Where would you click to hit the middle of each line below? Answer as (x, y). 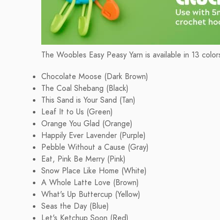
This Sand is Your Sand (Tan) (88, 100)
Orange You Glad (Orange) (87, 124)
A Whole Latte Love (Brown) (90, 183)
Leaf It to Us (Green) (77, 112)
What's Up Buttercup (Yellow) (91, 194)
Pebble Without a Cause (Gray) (95, 147)
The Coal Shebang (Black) (85, 88)
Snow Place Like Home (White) (94, 171)
